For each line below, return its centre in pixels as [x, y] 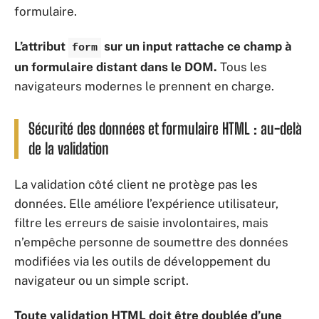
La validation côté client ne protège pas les [136, 184]
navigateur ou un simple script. [101, 280]
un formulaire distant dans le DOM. [116, 67]
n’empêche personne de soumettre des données [151, 242]
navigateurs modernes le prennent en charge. [144, 86]
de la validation [69, 148]
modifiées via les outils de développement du [142, 261]
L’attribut [41, 46]
